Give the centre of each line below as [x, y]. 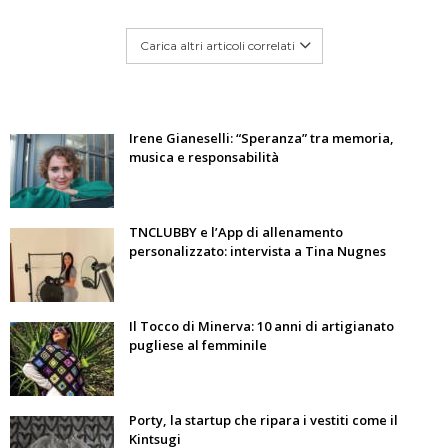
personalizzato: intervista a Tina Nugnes [257, 251]
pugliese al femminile [198, 345]
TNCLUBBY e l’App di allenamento [236, 232]
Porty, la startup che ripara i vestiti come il [263, 420]
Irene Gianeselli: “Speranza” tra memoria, [261, 138]
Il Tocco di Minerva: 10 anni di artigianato [261, 326]
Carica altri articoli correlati [217, 45]
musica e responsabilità [204, 157]
